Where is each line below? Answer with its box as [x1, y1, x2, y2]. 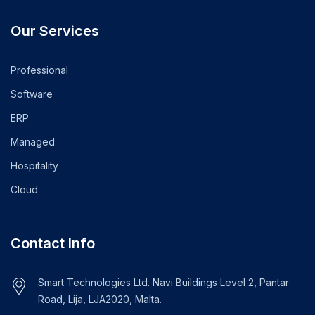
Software [11, 88, 53, 100]
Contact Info [11, 235, 95, 252]
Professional [11, 64, 68, 76]
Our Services [11, 22, 99, 39]
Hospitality [11, 160, 58, 172]
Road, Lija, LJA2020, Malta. [38, 293, 162, 305]
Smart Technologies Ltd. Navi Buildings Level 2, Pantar [38, 276, 289, 288]
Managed [11, 136, 55, 148]
